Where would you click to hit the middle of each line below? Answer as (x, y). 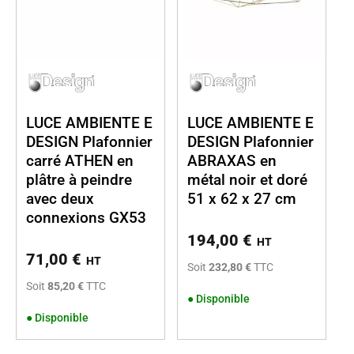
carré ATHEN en (80, 160)
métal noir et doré (247, 179)
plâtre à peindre (79, 179)
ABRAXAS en (232, 160)
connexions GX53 (86, 217)
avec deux (60, 198)
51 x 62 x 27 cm (242, 198)
